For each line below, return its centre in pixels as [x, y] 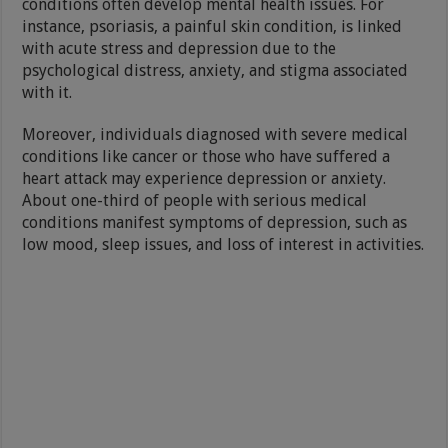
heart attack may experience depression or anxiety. [204, 178]
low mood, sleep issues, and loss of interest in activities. [223, 244]
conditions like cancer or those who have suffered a [206, 156]
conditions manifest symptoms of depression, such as [215, 222]
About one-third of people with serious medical [195, 200]
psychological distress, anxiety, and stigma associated [215, 70]
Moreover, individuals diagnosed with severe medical [215, 134]
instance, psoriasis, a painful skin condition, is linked [212, 26]
